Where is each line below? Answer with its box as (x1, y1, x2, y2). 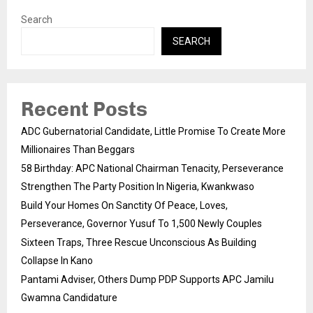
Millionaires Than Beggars (21, 144, 135, 156)
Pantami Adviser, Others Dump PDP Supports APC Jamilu (21, 274, 274, 286)
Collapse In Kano (21, 255, 93, 267)
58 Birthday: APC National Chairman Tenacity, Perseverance (21, 163, 284, 175)
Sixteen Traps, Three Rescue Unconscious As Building (21, 237, 256, 249)
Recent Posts (21, 98, 147, 122)
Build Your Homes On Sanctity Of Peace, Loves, (21, 200, 228, 212)
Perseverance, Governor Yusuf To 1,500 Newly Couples (21, 218, 264, 230)
